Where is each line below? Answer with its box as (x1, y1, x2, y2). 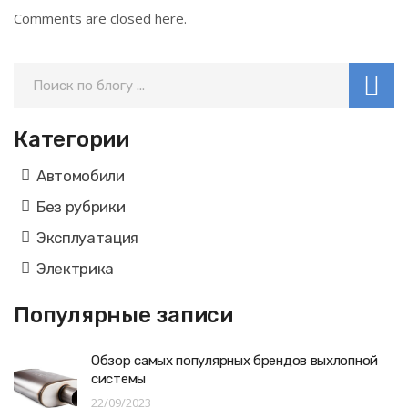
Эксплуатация (36, 229, 138, 248)
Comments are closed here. (14, 9, 187, 28)
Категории (14, 127, 129, 153)
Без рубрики (36, 198, 126, 217)
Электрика (36, 260, 114, 279)
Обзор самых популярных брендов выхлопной (91, 352, 378, 370)
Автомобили (36, 167, 125, 186)
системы (91, 371, 146, 388)
